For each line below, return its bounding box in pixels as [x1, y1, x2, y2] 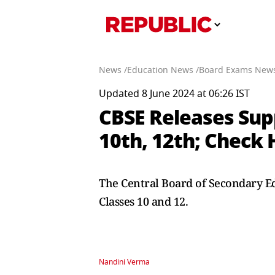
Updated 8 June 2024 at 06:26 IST [99, 87, 250, 101]
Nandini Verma [99, 257, 150, 268]
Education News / [127, 64, 199, 77]
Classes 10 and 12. [99, 194, 188, 209]
